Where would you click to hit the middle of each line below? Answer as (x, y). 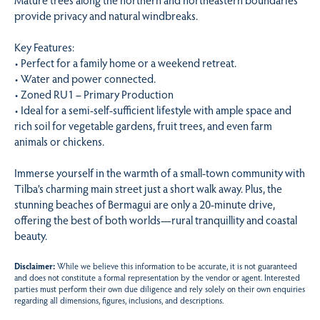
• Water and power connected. (85, 78)
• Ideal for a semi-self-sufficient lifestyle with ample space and (153, 109)
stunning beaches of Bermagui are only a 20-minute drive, (145, 204)
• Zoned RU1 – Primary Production (94, 94)
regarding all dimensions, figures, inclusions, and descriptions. (119, 300)
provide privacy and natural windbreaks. (106, 15)
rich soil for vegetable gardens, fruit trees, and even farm (143, 125)
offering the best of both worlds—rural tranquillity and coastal (156, 220)
